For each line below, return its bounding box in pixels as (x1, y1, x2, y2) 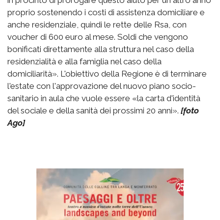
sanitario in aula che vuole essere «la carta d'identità (7, 93, 200, 103)
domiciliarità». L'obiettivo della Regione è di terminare (7, 68, 207, 79)
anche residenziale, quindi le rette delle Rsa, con (7, 19, 187, 29)
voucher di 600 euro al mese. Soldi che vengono (7, 31, 188, 42)
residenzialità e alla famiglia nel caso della (7, 56, 162, 66)
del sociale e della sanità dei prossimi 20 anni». (7, 105, 181, 115)
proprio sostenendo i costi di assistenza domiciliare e (7, 7, 205, 17)
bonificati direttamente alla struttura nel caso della (7, 44, 194, 54)
